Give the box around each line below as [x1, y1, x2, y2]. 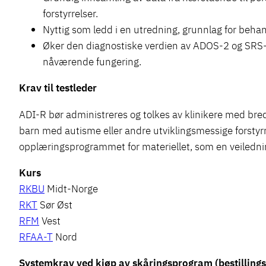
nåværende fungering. [43, 55, 141, 69]
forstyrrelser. [43, 7, 98, 21]
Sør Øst [37, 197, 72, 211]
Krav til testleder [19, 81, 97, 95]
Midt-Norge [45, 181, 98, 195]
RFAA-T [19, 229, 53, 243]
